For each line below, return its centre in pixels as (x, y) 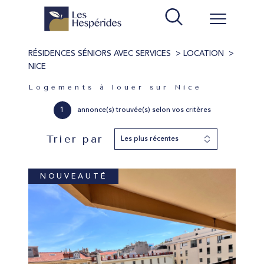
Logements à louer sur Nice (119, 87)
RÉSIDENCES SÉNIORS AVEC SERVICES (100, 54)
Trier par (75, 139)
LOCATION (203, 54)
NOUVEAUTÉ (73, 176)
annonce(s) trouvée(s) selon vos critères (144, 110)
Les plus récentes (149, 139)
